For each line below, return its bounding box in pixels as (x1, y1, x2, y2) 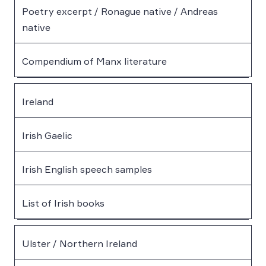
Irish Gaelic (22, 129, 72, 141)
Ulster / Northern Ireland (22, 237, 137, 249)
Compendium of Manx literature (22, 55, 167, 67)
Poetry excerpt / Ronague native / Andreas (22, 5, 218, 17)
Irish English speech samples (22, 163, 152, 175)
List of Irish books (22, 197, 104, 209)
